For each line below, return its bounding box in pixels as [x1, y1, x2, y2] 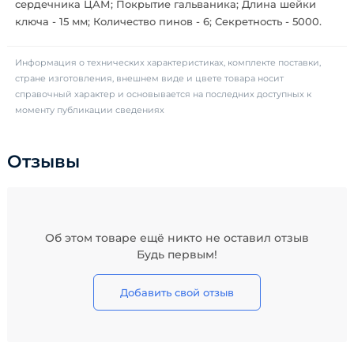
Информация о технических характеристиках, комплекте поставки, [15, 57, 321, 68]
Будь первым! [137, 247, 217, 262]
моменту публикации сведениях [15, 104, 164, 115]
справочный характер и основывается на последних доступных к [15, 88, 311, 100]
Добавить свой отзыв [120, 286, 234, 299]
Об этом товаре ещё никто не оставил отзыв [45, 231, 309, 245]
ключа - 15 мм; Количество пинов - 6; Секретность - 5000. [15, 15, 322, 28]
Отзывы [7, 151, 80, 172]
